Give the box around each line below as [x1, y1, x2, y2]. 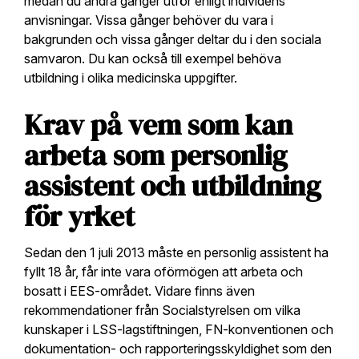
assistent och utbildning [24, 166, 321, 205]
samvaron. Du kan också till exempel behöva [24, 50, 281, 67]
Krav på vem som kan [24, 105, 292, 144]
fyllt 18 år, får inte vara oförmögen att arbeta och [24, 263, 303, 280]
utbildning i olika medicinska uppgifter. [24, 69, 237, 86]
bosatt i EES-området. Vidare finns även [24, 282, 255, 299]
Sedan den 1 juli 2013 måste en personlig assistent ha [24, 244, 329, 260]
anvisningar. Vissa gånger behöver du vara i [24, 11, 273, 28]
